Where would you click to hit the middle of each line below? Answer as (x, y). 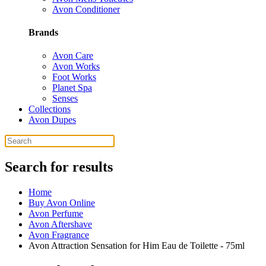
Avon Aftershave (60, 224)
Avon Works (76, 66)
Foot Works (74, 77)
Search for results (59, 167)
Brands (43, 32)
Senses (65, 99)
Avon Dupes (52, 120)
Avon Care (73, 56)
